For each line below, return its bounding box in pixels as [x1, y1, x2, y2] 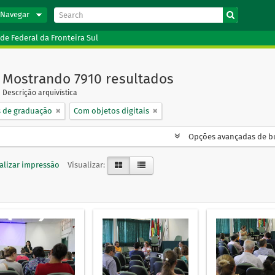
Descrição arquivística [2, 88, 77, 97]
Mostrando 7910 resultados [2, 71, 174, 87]
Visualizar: [68, 160, 105, 169]
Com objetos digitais [74, 106, 149, 115]
